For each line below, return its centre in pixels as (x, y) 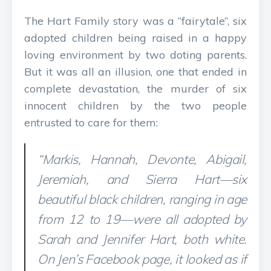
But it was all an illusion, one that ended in (135, 72)
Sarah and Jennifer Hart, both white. (142, 239)
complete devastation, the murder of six (135, 89)
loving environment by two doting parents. (135, 55)
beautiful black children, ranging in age (142, 199)
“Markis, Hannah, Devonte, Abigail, (142, 159)
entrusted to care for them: (91, 122)
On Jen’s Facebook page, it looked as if (142, 259)
